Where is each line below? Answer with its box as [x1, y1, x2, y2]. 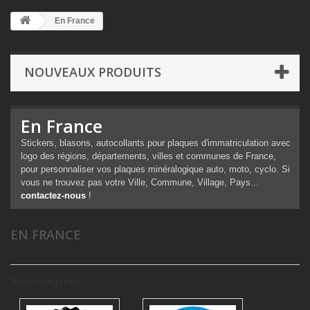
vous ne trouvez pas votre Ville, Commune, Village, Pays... [21, 177, 259, 188]
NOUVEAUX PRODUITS [24, 64, 161, 80]
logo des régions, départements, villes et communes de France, [21, 151, 276, 161]
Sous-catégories [10, 276, 80, 286]
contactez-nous [21, 190, 86, 201]
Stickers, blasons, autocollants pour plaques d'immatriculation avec [21, 138, 291, 148]
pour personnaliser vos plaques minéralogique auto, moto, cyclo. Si [21, 164, 290, 174]
